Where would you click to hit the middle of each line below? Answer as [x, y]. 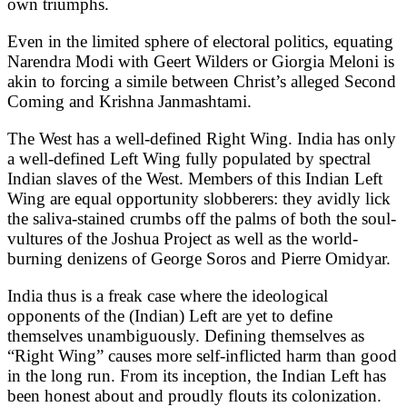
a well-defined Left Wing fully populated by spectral [189, 158]
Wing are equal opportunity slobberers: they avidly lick [199, 198]
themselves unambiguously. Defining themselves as [186, 335]
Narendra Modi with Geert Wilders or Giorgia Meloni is [201, 61]
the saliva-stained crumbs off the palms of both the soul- [202, 218]
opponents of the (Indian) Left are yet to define [170, 315]
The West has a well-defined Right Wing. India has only [202, 138]
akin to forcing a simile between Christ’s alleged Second [202, 81]
